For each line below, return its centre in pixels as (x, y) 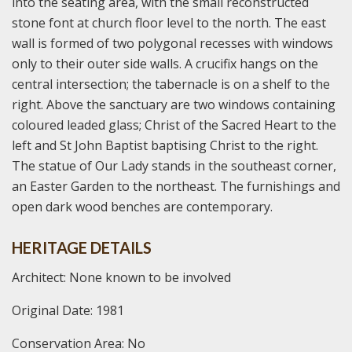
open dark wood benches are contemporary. (142, 206)
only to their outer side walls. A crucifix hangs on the (165, 63)
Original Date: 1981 (68, 310)
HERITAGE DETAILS (82, 247)
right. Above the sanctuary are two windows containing (174, 104)
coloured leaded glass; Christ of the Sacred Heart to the (174, 125)
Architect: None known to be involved (121, 277)
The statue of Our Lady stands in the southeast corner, (174, 165)
